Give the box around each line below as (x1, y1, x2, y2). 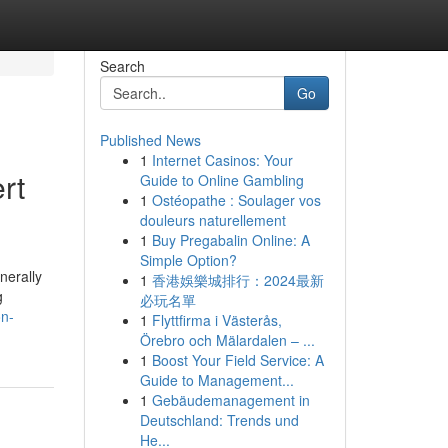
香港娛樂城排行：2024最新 (151, 270, 324, 290)
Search (99, 56, 145, 76)
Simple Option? (139, 250, 237, 270)
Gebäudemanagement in (151, 390, 310, 410)
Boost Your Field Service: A (151, 350, 324, 370)
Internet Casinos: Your (151, 150, 293, 170)
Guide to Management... (139, 370, 294, 390)
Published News (99, 130, 201, 150)
